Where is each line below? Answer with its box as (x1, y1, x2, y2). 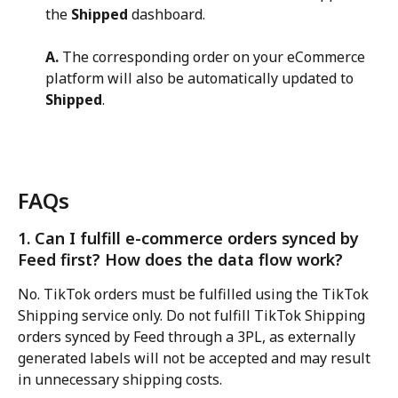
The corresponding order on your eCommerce (59, 47, 369, 68)
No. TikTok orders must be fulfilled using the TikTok (18, 284, 372, 305)
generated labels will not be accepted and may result (18, 348, 374, 369)
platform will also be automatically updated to (45, 68, 357, 89)
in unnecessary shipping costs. (18, 370, 222, 390)
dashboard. (128, 4, 205, 24)
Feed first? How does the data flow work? (18, 249, 343, 271)
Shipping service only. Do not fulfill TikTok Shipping (18, 306, 369, 326)
